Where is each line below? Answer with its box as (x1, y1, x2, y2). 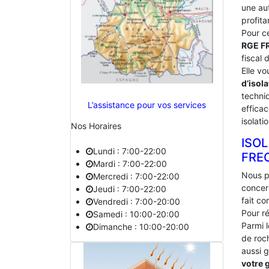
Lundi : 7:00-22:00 (92, 146, 166, 157)
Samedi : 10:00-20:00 (92, 209, 180, 220)
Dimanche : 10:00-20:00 (92, 222, 189, 232)
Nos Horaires (71, 121, 121, 131)
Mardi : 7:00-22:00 (92, 159, 167, 169)
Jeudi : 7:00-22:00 (92, 184, 166, 195)
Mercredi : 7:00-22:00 (92, 171, 180, 182)
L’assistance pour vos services (88, 100, 206, 110)
